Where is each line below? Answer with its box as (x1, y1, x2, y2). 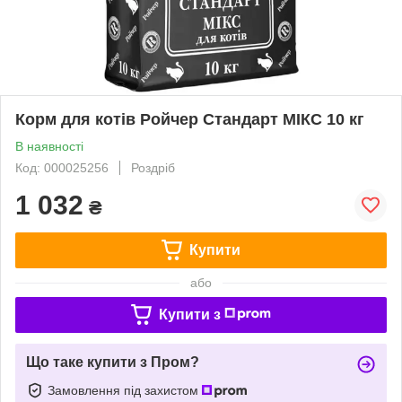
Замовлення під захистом (48, 382, 202, 398)
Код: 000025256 (15, 160, 109, 175)
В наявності (15, 138, 83, 153)
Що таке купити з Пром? (26, 354, 199, 370)
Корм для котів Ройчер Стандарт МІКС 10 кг (15, 109, 364, 128)
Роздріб (131, 160, 175, 175)
